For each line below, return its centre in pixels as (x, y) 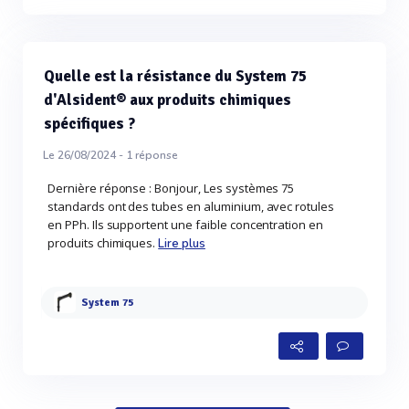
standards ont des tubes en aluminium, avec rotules (191, 207)
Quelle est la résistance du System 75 (175, 77)
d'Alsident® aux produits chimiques (168, 100)
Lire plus (182, 244)
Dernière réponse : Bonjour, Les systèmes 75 (171, 189)
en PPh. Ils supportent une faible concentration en (186, 225)
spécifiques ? (89, 124)
